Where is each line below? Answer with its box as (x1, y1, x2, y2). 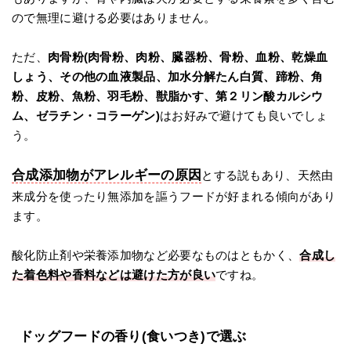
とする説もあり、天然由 (201, 168, 334, 183)
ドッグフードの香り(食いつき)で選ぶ (20, 329, 247, 345)
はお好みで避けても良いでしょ (159, 109, 328, 123)
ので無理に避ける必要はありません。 (12, 11, 216, 25)
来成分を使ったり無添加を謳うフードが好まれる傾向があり (12, 190, 336, 204)
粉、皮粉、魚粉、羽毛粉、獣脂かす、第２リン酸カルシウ (12, 89, 324, 103)
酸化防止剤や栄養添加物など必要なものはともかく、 (12, 248, 300, 262)
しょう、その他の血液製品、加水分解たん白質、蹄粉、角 (12, 70, 324, 84)
